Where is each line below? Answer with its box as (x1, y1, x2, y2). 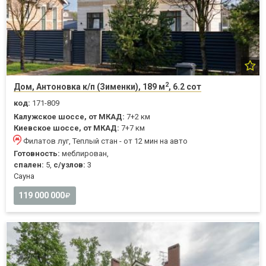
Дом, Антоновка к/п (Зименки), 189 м (14, 82, 165, 92)
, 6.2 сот (169, 82, 201, 92)
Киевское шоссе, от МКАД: (14, 123, 119, 133)
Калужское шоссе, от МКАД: (14, 112, 125, 122)
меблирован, (60, 149, 109, 159)
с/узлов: (53, 160, 85, 170)
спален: (14, 160, 44, 170)
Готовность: (14, 149, 60, 159)
